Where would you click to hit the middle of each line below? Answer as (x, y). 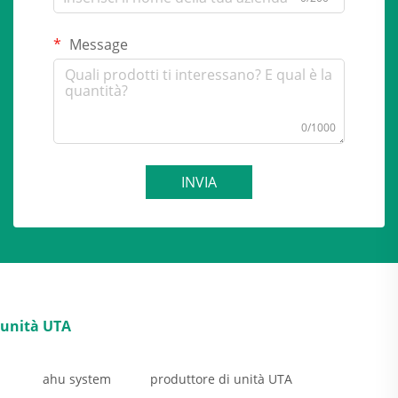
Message (97, 45)
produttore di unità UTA (221, 379)
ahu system (77, 379)
